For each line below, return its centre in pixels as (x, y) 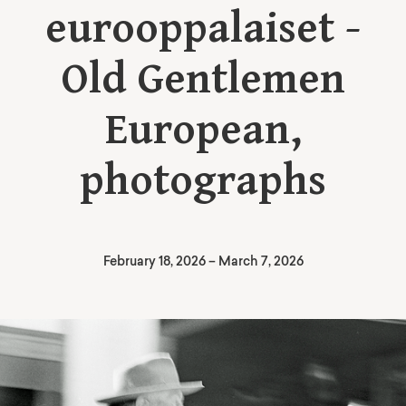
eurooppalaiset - (203, 29)
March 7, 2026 (261, 263)
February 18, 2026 (154, 263)
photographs (203, 181)
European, (203, 130)
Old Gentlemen (203, 80)
